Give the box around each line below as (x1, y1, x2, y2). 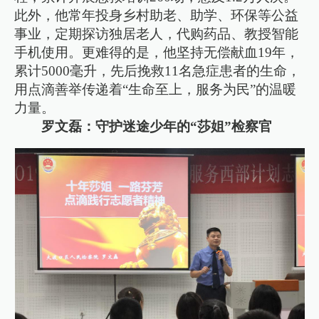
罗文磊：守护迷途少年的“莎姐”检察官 (41, 118, 273, 134)
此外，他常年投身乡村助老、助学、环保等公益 (14, 7, 299, 23)
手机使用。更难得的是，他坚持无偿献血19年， (14, 44, 300, 60)
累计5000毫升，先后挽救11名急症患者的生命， (14, 63, 301, 78)
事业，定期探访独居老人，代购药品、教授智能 (14, 26, 299, 41)
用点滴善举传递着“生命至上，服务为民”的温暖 (14, 81, 297, 97)
